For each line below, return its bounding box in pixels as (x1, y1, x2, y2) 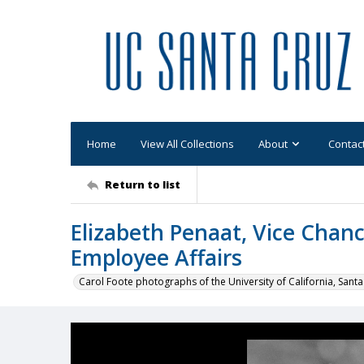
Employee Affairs (71, 243, 242, 272)
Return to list (105, 176, 180, 192)
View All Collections (141, 136, 234, 151)
